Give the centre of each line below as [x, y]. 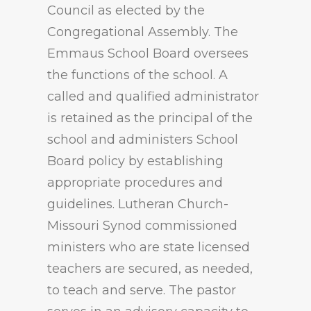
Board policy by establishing [135, 161]
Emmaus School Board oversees [148, 53]
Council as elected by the [126, 10]
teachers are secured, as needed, [150, 269]
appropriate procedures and [135, 183]
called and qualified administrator [153, 96]
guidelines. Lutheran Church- [138, 204]
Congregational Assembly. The [143, 32]
